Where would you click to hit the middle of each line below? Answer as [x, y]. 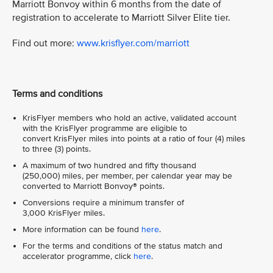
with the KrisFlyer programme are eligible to [105, 128]
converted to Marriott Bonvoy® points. [94, 186]
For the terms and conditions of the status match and [122, 246]
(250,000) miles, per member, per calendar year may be [127, 175]
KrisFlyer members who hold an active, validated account [129, 118]
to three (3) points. [57, 149]
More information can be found [82, 229]
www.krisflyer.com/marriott [133, 43]
